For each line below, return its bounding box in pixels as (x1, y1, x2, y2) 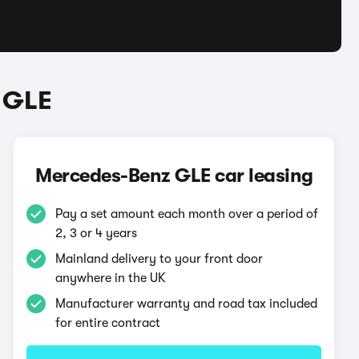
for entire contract (55, 316, 161, 330)
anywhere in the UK (55, 271, 167, 285)
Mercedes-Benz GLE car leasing (35, 164, 313, 187)
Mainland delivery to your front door (55, 252, 264, 266)
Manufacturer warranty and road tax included (55, 296, 318, 311)
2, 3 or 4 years (55, 226, 138, 240)
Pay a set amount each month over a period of (55, 207, 319, 221)
